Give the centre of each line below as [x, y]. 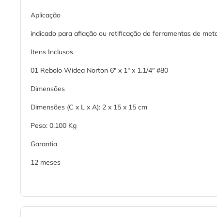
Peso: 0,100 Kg [54, 126]
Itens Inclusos [52, 52]
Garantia [44, 144]
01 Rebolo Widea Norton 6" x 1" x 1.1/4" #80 [99, 70]
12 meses [46, 163]
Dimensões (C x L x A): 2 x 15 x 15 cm [89, 107]
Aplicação [46, 15]
